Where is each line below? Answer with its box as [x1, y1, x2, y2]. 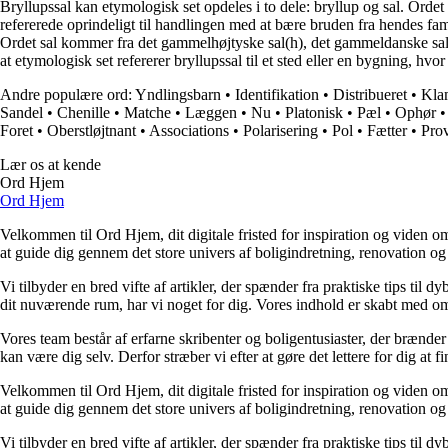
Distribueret [333, 86, 407, 104]
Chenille [57, 104, 110, 122]
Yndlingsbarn [135, 86, 221, 104]
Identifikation [235, 86, 319, 104]
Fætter [367, 122, 407, 140]
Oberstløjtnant [47, 122, 136, 140]
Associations [149, 122, 229, 140]
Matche [124, 104, 171, 122]
